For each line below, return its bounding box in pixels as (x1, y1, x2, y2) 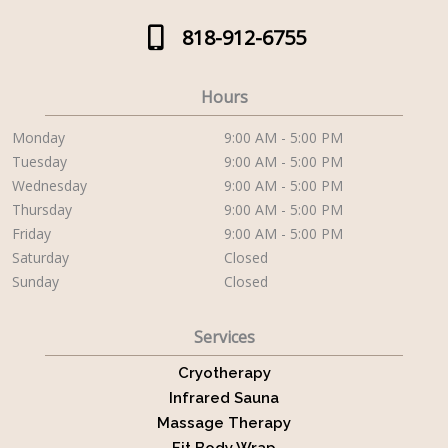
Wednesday (12, 176, 87, 195)
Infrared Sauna (169, 389, 279, 407)
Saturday (12, 248, 69, 267)
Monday (12, 128, 65, 147)
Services (193, 326, 255, 348)
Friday (12, 224, 51, 243)
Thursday (12, 200, 72, 219)
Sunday (12, 272, 59, 291)
